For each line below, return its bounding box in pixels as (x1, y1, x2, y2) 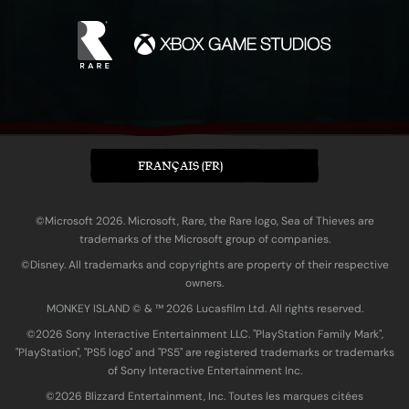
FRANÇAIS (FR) (138, 158, 223, 174)
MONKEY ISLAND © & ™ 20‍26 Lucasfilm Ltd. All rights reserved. (46, 301, 363, 317)
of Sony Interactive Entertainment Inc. (107, 363, 302, 379)
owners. (185, 276, 224, 291)
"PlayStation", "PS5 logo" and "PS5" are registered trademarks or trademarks (15, 345, 394, 361)
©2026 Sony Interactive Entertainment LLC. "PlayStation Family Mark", (26, 327, 383, 342)
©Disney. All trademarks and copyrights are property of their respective (20, 257, 389, 273)
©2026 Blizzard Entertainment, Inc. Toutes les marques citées (46, 389, 363, 404)
